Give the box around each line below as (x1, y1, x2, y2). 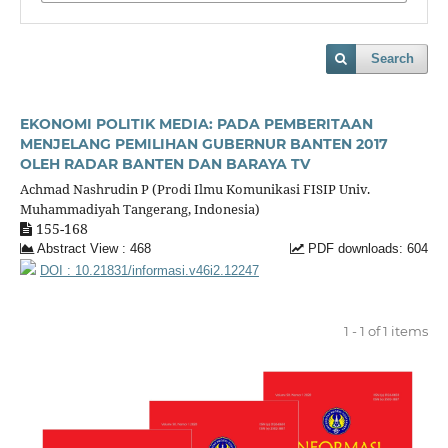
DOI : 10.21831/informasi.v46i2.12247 (39, 263, 259, 278)
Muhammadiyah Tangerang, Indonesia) (19, 199, 260, 218)
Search (371, 51, 415, 67)
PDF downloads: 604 (304, 241, 429, 256)
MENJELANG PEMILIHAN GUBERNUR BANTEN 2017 (19, 135, 388, 153)
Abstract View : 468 (33, 241, 151, 256)
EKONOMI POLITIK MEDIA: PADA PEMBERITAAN (19, 115, 373, 133)
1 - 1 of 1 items (344, 322, 429, 339)
